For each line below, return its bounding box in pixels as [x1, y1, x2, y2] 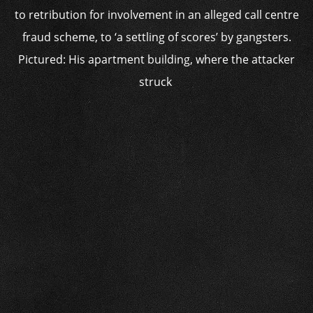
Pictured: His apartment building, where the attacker [18, 52, 295, 67]
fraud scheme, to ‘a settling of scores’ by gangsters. [22, 29, 291, 45]
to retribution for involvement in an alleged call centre [14, 7, 299, 22]
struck [138, 74, 175, 89]
